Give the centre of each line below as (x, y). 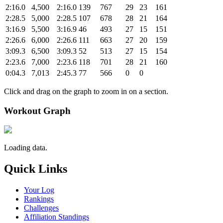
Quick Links (36, 169)
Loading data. (26, 148)
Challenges (41, 208)
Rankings (39, 199)
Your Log (39, 190)
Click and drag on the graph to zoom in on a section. (86, 91)
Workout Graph (37, 111)
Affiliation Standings (56, 217)
